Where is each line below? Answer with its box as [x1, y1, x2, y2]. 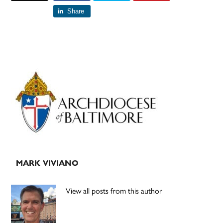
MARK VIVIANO [16, 158, 79, 168]
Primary [10, 63, 69, 82]
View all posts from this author [66, 186, 163, 196]
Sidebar [10, 81, 65, 100]
